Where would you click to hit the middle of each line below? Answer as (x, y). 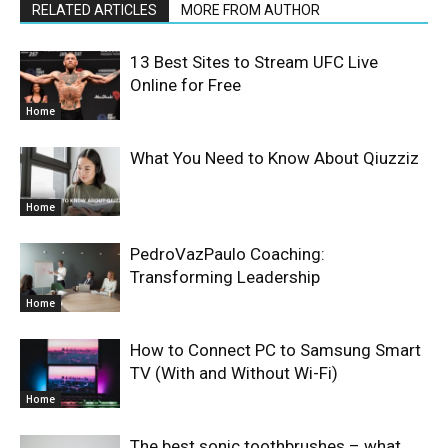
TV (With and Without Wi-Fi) (234, 372)
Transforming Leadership (225, 276)
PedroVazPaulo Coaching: (227, 253)
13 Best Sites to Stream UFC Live (254, 61)
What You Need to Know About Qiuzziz (274, 157)
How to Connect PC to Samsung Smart (275, 349)
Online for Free (185, 84)
